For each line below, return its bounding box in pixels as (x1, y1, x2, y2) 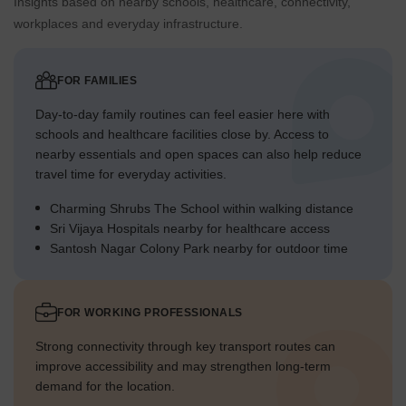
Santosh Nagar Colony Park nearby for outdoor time (50, 241, 348, 256)
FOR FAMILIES (57, 74, 137, 88)
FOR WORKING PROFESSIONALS (57, 306, 243, 320)
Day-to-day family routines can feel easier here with (35, 107, 330, 122)
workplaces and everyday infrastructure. (14, 16, 243, 32)
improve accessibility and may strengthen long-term (35, 359, 331, 374)
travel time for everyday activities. (35, 167, 227, 182)
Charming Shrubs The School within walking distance (50, 201, 353, 217)
